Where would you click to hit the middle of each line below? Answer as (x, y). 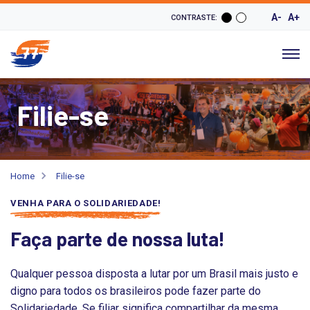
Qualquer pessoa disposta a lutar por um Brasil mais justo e (154, 273)
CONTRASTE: (194, 18)
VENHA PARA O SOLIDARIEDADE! (86, 203)
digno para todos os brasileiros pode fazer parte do (136, 291)
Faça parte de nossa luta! (118, 238)
